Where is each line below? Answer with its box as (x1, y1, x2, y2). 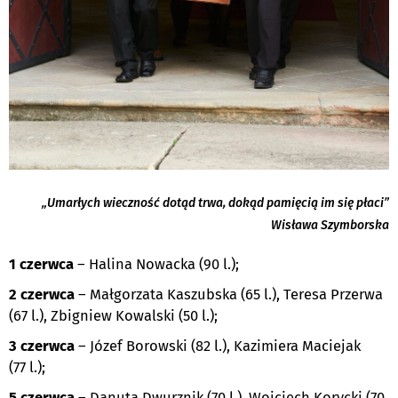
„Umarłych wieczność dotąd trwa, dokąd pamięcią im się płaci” (42, 195, 389, 211)
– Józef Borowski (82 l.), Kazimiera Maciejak (75, 338, 361, 355)
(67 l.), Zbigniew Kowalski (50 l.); (9, 307, 218, 325)
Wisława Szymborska (271, 218, 389, 234)
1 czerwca (9, 256, 74, 274)
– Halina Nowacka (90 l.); (74, 256, 239, 274)
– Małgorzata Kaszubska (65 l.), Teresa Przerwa (75, 286, 383, 304)
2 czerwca (9, 286, 75, 304)
